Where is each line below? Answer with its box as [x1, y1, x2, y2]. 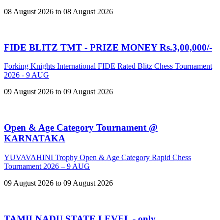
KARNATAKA [4, 133, 65, 144]
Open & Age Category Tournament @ [4, 122, 158, 133]
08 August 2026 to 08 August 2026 [4, 7, 113, 16]
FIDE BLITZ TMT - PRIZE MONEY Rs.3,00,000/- [4, 42, 212, 53]
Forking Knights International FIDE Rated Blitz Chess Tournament [4, 62, 212, 71]
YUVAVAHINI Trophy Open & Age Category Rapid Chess [4, 153, 191, 162]
